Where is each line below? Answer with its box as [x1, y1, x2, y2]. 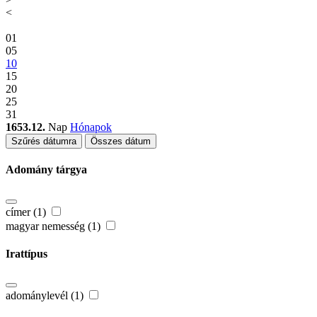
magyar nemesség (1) [6, 219, 103, 232]
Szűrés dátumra [11, 136, 76, 147]
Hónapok [70, 121, 112, 134]
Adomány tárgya [6, 163, 87, 176]
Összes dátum [91, 136, 151, 147]
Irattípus [6, 247, 47, 260]
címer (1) [6, 205, 49, 218]
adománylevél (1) [6, 289, 86, 302]
